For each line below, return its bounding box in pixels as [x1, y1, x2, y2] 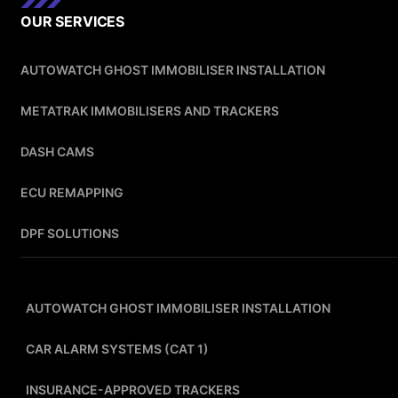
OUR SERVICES [20, 12, 125, 31]
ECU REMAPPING [20, 185, 123, 201]
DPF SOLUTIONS [20, 226, 119, 242]
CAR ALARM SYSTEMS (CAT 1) [26, 341, 209, 357]
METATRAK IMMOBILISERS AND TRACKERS [20, 103, 279, 119]
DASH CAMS [20, 144, 94, 160]
